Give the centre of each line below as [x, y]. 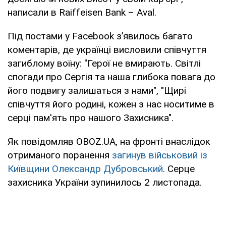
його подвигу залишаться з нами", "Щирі [97, 91]
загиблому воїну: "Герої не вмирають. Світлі [104, 64]
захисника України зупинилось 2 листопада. [105, 183]
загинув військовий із [160, 155]
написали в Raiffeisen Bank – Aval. [82, 13]
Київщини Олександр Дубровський [85, 169]
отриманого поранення [60, 155]
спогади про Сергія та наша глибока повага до [111, 77]
